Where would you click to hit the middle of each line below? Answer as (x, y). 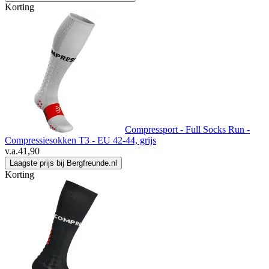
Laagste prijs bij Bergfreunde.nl (63, 163)
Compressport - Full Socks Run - (187, 130)
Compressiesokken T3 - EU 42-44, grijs (80, 141)
